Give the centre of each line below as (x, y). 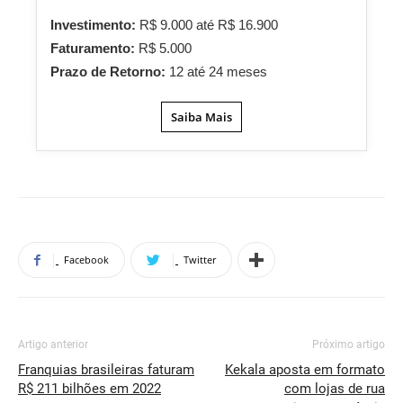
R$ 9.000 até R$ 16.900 (209, 25)
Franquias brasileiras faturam (106, 370)
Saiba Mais (201, 117)
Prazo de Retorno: (110, 72)
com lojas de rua (335, 389)
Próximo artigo (349, 345)
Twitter (200, 260)
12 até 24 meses (218, 72)
